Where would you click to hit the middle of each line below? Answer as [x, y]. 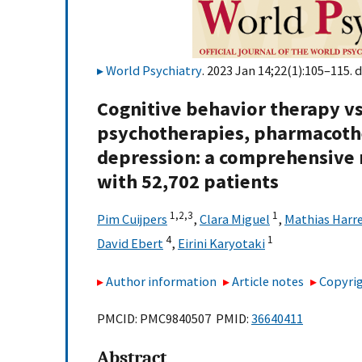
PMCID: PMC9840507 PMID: [174, 319]
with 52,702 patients [188, 182]
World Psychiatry [154, 70]
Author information [161, 281]
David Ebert [130, 244]
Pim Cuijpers [132, 219]
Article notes [268, 281]
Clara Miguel [235, 219]
